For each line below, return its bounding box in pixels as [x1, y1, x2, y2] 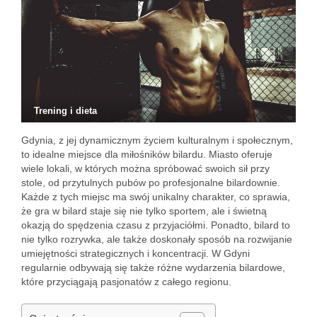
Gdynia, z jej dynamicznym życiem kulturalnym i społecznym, [21, 134, 293, 146]
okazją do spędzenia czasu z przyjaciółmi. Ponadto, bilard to [21, 219, 290, 231]
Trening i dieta [34, 105, 97, 116]
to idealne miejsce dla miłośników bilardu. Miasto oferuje [21, 149, 272, 160]
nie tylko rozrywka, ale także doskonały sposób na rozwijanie [21, 234, 292, 245]
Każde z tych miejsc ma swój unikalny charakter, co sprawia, [21, 191, 290, 202]
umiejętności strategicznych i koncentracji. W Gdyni [21, 248, 250, 259]
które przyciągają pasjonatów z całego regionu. [21, 276, 231, 287]
